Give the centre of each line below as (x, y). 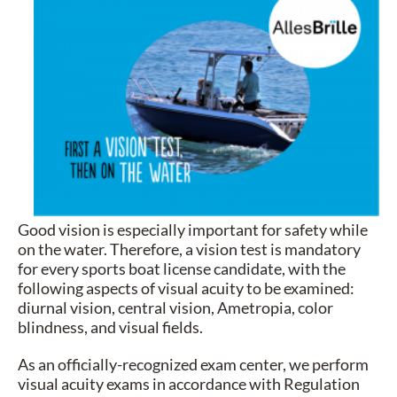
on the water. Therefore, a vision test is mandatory (189, 249)
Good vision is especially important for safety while (193, 230)
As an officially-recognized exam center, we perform (193, 365)
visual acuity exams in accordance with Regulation (189, 384)
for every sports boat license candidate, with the (182, 269)
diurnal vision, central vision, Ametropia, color (175, 308)
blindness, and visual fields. (110, 327)
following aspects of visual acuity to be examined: (186, 288)
